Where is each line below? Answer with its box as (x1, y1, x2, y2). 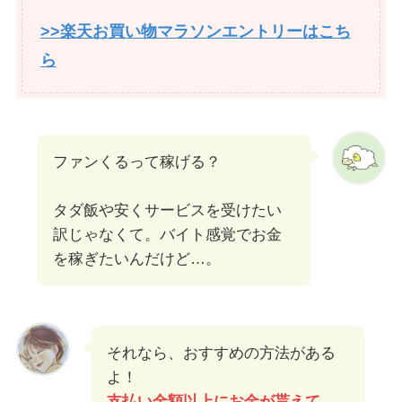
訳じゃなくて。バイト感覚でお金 (52, 225, 282, 243)
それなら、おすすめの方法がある (106, 344, 336, 362)
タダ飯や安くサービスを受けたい (52, 201, 282, 219)
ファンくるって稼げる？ (52, 153, 221, 170)
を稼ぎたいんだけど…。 (52, 249, 221, 267)
